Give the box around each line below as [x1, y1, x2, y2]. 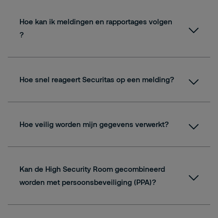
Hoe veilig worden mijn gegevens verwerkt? [19, 120, 169, 128]
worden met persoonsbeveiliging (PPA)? [19, 178, 156, 186]
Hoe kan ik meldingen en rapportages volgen [19, 17, 172, 26]
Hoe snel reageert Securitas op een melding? [19, 75, 174, 84]
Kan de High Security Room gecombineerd [19, 164, 165, 173]
